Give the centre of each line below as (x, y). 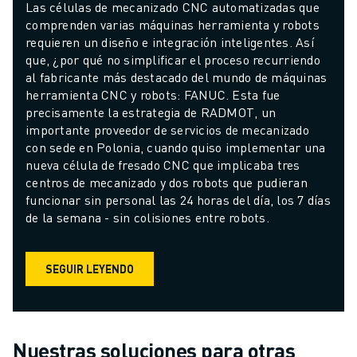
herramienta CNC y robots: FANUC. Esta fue (153, 94)
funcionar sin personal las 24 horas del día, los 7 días (178, 199)
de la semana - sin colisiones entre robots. (147, 217)
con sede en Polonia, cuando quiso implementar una (176, 147)
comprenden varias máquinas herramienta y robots (173, 24)
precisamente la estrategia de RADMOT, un (151, 112)
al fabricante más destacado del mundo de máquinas (177, 76)
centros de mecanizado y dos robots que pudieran (167, 182)
